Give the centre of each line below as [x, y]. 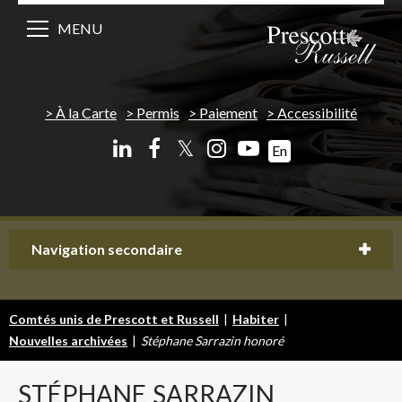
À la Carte [86, 112]
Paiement [228, 112]
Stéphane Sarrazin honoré [212, 340]
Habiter [256, 319]
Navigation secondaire [107, 249]
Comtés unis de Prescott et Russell [114, 319]
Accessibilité [317, 112]
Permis [158, 112]
